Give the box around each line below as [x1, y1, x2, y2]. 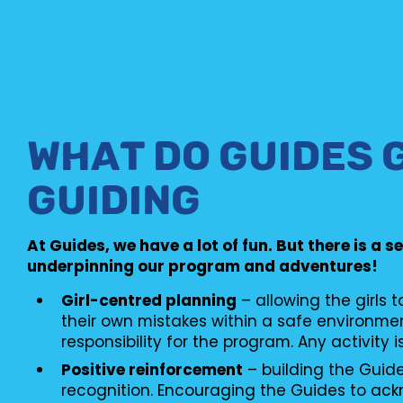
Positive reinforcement [60, 358, 243, 381]
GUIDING [27, 175, 201, 224]
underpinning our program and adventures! [27, 255, 382, 277]
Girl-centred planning [60, 289, 237, 311]
